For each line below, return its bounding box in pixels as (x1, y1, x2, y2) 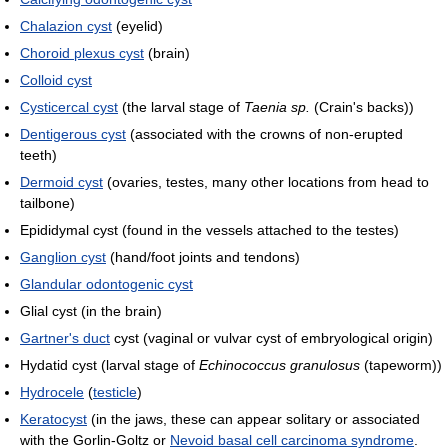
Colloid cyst (20, 71, 92, 88)
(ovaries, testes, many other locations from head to (103, 173, 429, 190)
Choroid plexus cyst (20, 44, 144, 61)
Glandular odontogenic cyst (20, 275, 193, 292)
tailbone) (20, 194, 75, 211)
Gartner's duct (20, 329, 110, 346)
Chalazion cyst (20, 17, 112, 34)
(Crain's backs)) (310, 98, 414, 115)
